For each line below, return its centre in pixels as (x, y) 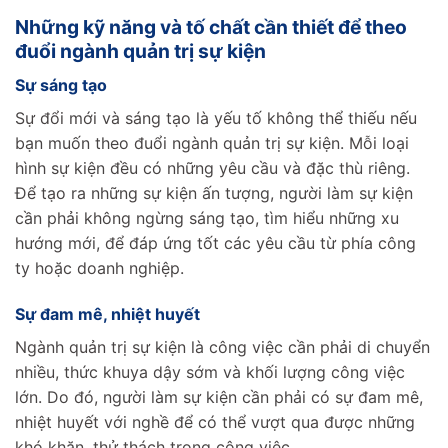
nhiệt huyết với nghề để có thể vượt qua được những (215, 421)
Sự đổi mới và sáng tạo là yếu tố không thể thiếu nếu (216, 117)
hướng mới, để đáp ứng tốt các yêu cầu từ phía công (215, 242)
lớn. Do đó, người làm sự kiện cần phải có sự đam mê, (219, 396)
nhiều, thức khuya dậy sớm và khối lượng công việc (210, 371)
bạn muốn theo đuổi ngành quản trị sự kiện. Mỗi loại (212, 142)
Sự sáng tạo (61, 84)
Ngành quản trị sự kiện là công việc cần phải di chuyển (222, 346)
